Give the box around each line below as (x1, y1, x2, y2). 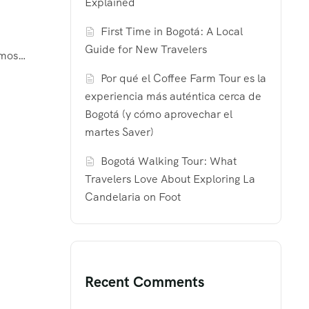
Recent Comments (85, 272, 204, 292)
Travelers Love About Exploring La (85, 172, 255, 187)
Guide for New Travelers (85, 42, 207, 57)
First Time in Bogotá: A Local (101, 24, 243, 39)
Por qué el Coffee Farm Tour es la (101, 71, 267, 86)
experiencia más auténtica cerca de (85, 89, 261, 104)
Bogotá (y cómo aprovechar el (85, 107, 232, 122)
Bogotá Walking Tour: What (101, 154, 237, 169)
